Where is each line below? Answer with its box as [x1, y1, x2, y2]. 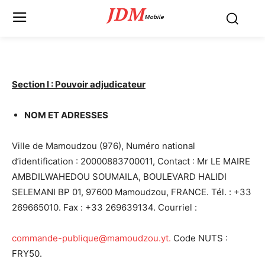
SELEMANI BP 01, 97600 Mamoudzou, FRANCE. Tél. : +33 [12, 186, 251, 198]
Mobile [144, 14, 164, 20]
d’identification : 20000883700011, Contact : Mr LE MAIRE [12, 156, 250, 167]
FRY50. [12, 248, 42, 259]
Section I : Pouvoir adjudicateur [12, 79, 146, 90]
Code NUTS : [171, 232, 228, 244]
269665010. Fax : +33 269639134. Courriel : [12, 202, 197, 213]
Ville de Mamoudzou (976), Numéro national [12, 140, 195, 151]
